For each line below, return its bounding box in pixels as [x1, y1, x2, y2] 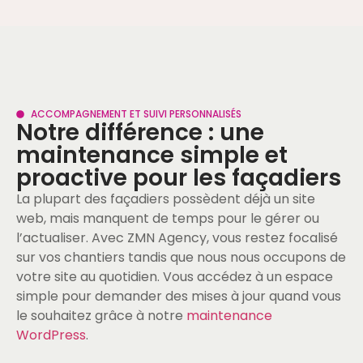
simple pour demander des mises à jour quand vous [16, 286, 341, 305]
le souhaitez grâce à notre [16, 305, 186, 325]
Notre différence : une [16, 116, 264, 148]
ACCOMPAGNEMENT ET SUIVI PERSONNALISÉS [30, 106, 241, 121]
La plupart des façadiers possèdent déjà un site [16, 189, 315, 208]
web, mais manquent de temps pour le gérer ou [16, 208, 319, 228]
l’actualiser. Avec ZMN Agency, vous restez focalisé [16, 228, 338, 247]
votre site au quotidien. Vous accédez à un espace [16, 267, 333, 286]
